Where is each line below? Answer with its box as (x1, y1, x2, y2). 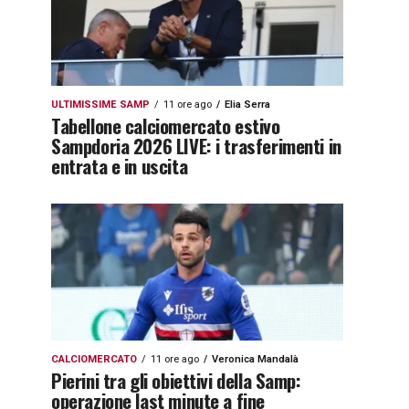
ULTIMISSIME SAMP (51, 99, 150, 110)
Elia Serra (225, 99, 270, 110)
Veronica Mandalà (212, 353, 299, 365)
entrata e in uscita (51, 152, 188, 180)
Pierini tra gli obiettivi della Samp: (51, 366, 301, 394)
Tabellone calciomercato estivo (51, 111, 280, 140)
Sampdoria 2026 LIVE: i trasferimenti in (51, 131, 341, 160)
